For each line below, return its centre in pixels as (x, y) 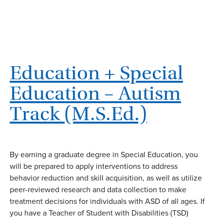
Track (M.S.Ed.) (78, 113)
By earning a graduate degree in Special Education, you (104, 154)
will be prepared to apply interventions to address (94, 166)
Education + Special (96, 73)
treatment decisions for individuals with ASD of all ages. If (107, 201)
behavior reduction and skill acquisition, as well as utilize (106, 178)
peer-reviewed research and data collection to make (98, 189)
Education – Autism (95, 93)
